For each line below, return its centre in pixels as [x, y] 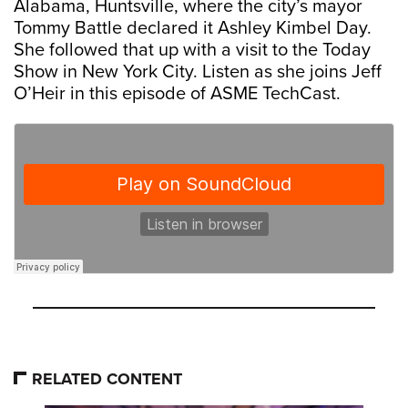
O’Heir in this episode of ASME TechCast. [177, 94]
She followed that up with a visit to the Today [192, 51]
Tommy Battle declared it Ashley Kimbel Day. [193, 29]
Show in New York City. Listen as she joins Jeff [198, 72]
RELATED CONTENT [107, 379]
